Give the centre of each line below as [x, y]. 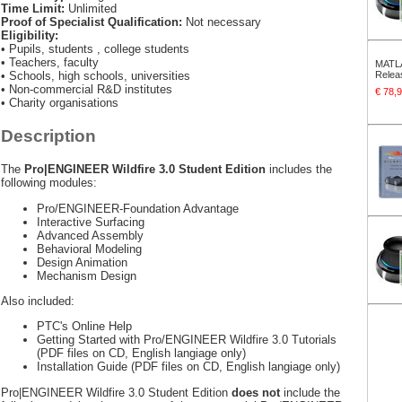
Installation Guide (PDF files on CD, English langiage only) [188, 367]
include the [310, 392]
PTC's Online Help [84, 327]
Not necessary [222, 22]
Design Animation [82, 262]
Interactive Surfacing [91, 222]
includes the [299, 170]
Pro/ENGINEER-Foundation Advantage [138, 208]
